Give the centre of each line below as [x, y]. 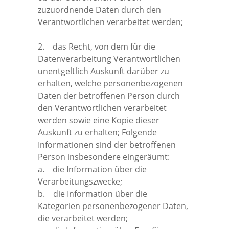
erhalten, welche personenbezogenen [110, 83]
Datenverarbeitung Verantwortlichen [109, 59]
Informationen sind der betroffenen [107, 144]
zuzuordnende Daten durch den [99, 9]
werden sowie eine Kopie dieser [99, 120]
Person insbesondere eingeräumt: [104, 157]
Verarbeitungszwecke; [80, 181]
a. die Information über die [92, 169]
